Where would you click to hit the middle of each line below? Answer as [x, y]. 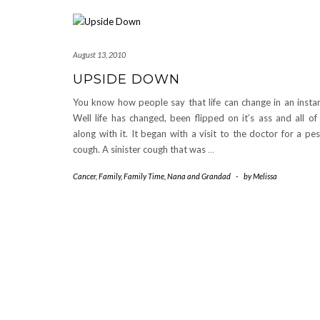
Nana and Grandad [199, 176]
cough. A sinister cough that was [140, 149]
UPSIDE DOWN [126, 79]
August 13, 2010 [99, 55]
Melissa [265, 176]
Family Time [144, 176]
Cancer [84, 176]
